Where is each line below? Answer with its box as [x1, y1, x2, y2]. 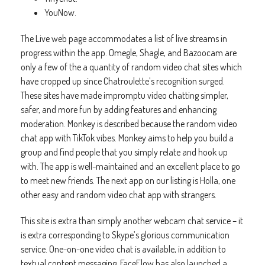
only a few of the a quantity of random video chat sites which [21, 61, 242, 73]
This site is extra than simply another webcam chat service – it [21, 215, 243, 227]
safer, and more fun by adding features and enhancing [21, 104, 216, 115]
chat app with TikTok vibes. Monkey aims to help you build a [21, 132, 234, 144]
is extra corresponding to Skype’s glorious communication [21, 229, 230, 241]
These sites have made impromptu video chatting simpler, [21, 89, 228, 101]
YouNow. [44, 7, 76, 18]
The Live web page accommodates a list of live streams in [21, 33, 227, 44]
